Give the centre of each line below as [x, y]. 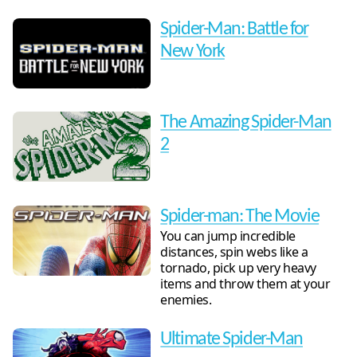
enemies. [186, 300]
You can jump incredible [228, 236]
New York [192, 51]
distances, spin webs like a [234, 252]
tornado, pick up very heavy [238, 268]
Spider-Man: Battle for [234, 29]
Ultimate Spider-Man [231, 339]
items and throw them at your [245, 284]
